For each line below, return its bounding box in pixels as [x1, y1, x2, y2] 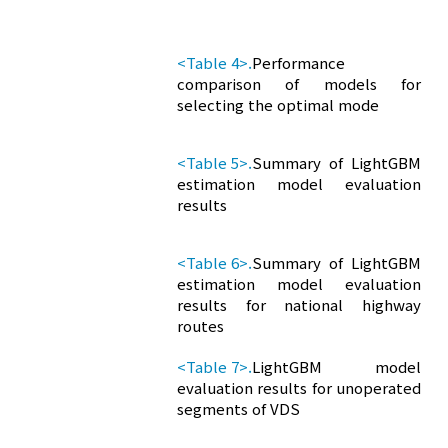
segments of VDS [177, 398, 301, 420]
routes [177, 315, 225, 337]
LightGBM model [252, 356, 421, 378]
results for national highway [177, 294, 421, 316]
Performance [252, 52, 346, 74]
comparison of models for [177, 73, 421, 95]
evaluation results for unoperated [177, 377, 421, 399]
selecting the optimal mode [177, 94, 380, 116]
